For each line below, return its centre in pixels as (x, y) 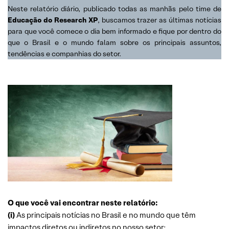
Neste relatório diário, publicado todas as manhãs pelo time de (114, 8)
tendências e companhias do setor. (64, 53)
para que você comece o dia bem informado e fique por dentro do (114, 31)
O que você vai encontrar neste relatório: (83, 202)
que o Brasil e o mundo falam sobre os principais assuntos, (114, 42)
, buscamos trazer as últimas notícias (159, 20)
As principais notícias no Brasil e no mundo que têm (105, 215)
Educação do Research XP (53, 20)
